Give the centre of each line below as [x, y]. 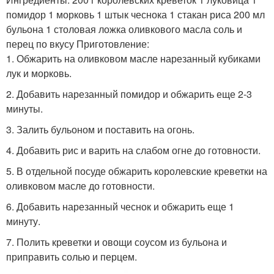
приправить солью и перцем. [72, 256]
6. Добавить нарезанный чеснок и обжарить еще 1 [120, 206]
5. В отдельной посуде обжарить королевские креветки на [137, 171]
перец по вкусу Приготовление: [78, 43]
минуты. [24, 108]
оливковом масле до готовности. [80, 185]
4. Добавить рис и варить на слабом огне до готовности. [133, 150]
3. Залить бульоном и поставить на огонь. [100, 129]
